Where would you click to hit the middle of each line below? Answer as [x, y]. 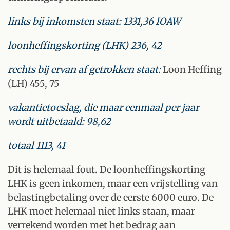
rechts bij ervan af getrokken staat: [85, 70]
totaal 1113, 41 [36, 146]
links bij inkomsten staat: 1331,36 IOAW [94, 21]
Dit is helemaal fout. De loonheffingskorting [107, 170]
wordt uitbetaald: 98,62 [59, 121]
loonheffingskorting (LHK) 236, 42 [85, 45]
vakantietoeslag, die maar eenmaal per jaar [103, 108]
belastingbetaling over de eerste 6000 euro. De [111, 197]
